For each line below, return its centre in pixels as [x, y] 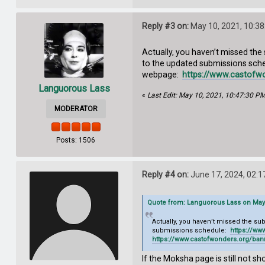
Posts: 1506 [76, 140]
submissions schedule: [191, 231]
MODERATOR [76, 109]
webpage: [162, 75]
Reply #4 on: [165, 175]
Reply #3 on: [165, 26]
